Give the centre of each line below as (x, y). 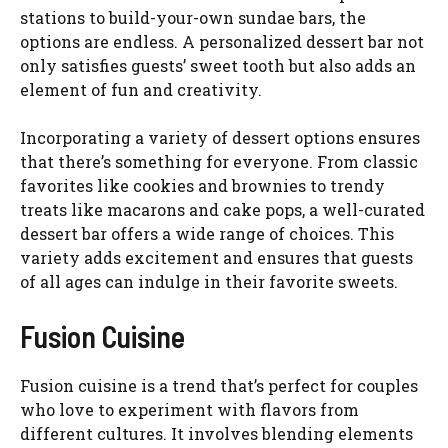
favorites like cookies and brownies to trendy (202, 186)
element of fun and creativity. (141, 90)
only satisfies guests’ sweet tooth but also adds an (218, 66)
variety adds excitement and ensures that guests (216, 258)
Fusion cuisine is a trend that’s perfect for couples (219, 386)
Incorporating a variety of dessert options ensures (220, 138)
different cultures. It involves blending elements (216, 434)
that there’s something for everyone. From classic (219, 162)
